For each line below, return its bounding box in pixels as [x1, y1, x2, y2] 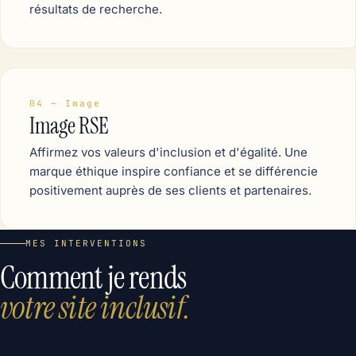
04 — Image [29, 97, 101, 109]
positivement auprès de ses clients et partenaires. [29, 182, 311, 198]
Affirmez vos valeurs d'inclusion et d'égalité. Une [29, 144, 308, 160]
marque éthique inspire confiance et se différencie [29, 163, 318, 179]
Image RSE [29, 110, 109, 141]
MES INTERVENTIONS [25, 238, 147, 249]
